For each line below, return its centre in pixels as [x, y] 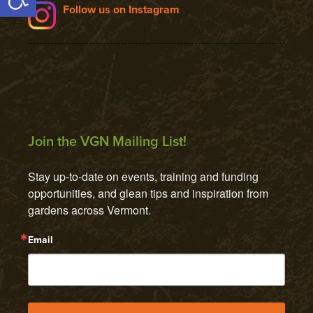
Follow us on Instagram [121, 9]
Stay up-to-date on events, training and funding [143, 176]
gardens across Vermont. [89, 210]
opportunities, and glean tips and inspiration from [148, 193]
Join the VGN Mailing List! [107, 141]
